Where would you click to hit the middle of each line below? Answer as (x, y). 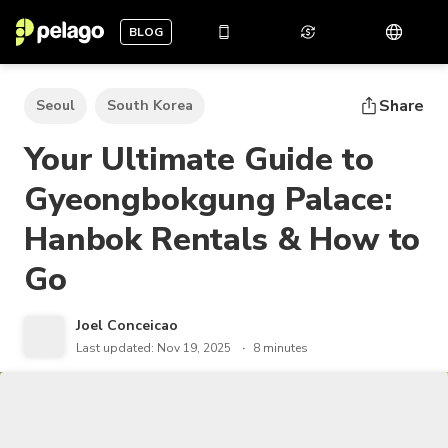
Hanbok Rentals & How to (222, 239)
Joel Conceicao (127, 325)
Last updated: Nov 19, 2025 (153, 348)
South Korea (150, 105)
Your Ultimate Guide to (199, 159)
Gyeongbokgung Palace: (208, 199)
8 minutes (280, 348)
